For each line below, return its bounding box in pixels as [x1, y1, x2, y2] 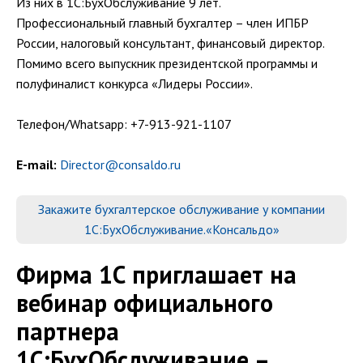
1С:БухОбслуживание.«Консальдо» [83, 221, 280, 237]
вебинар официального [16, 287, 273, 318]
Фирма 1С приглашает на [16, 258, 297, 290]
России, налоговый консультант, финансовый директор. [16, 35, 324, 51]
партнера [16, 315, 119, 347]
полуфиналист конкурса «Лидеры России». [16, 75, 253, 92]
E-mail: [16, 156, 57, 173]
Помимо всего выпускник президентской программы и [16, 55, 318, 71]
